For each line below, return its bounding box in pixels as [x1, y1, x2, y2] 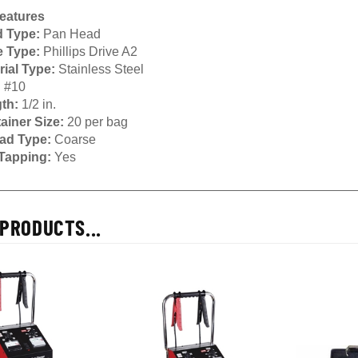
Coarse [51, 126, 96, 140]
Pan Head [40, 21, 101, 34]
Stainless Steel [55, 56, 144, 70]
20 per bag [64, 109, 128, 122]
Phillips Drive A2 [43, 38, 137, 52]
